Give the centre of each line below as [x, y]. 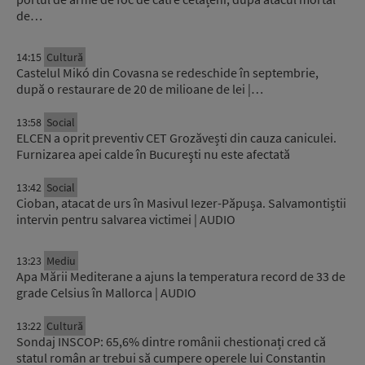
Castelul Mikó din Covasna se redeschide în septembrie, [167, 73]
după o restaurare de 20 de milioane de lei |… [140, 89]
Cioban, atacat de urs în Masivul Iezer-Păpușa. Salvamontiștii [181, 203]
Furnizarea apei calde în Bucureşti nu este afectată [153, 154]
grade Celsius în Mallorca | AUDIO [106, 293]
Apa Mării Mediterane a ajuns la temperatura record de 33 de [181, 277]
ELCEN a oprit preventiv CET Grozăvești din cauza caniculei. [176, 138]
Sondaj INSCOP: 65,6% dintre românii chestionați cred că [171, 342]
